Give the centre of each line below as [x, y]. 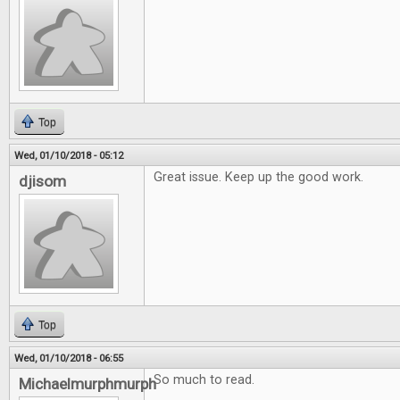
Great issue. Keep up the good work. [258, 177]
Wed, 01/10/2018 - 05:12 [69, 155]
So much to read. [204, 380]
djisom [42, 181]
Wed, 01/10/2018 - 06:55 [69, 358]
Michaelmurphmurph [87, 384]
